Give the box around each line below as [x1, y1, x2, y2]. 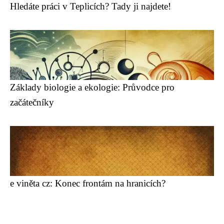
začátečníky [10, 97, 54, 107]
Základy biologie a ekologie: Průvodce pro [10, 82, 174, 92]
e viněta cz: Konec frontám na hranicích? [10, 178, 165, 188]
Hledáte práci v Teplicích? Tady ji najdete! [10, 1, 171, 11]
